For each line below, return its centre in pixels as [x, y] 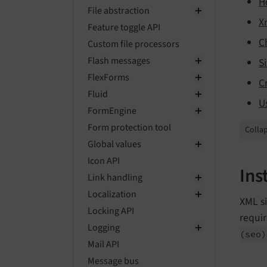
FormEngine [112, 111]
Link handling [115, 178]
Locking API [111, 211]
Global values [114, 144]
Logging [104, 228]
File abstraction [119, 11]
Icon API [104, 161]
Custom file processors [133, 44]
